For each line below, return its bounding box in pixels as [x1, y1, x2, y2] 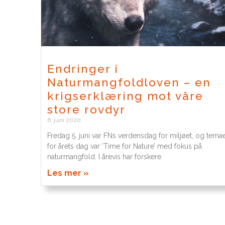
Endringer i [47, 62, 119, 75]
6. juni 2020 [47, 116, 81, 124]
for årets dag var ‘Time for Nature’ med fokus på [47, 142, 202, 150]
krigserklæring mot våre [47, 89, 203, 102]
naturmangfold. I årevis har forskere [47, 152, 161, 161]
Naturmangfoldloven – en [47, 75, 211, 89]
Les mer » [47, 168, 89, 178]
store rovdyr [47, 102, 126, 116]
